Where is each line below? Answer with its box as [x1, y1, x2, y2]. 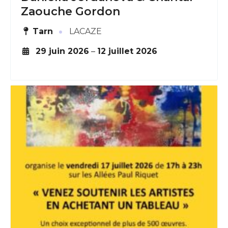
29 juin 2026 [35, 46, 89, 56]
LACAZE [67, 26, 102, 36]
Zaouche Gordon [21, 4, 120, 18]
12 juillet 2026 [97, 46, 157, 56]
